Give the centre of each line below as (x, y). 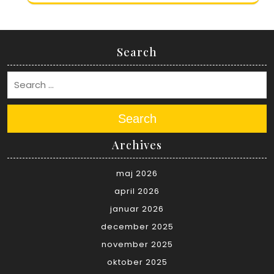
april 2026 (137, 191)
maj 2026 (137, 174)
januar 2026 (137, 209)
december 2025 (137, 227)
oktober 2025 (137, 262)
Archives (137, 145)
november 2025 (137, 245)
